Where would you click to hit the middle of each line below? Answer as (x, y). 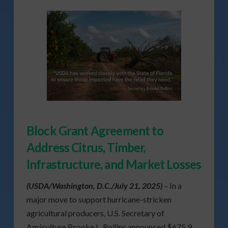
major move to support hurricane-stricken (99, 199)
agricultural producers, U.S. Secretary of (95, 213)
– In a (172, 185)
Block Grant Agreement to (95, 130)
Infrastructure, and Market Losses (114, 164)
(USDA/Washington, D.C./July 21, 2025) (94, 185)
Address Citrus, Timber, (86, 147)
